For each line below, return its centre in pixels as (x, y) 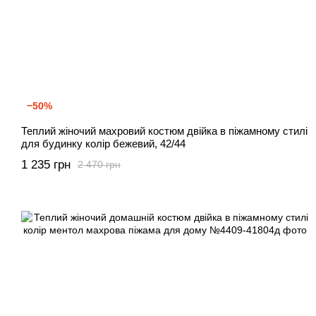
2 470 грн (99, 165)
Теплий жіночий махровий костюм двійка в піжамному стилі (164, 130)
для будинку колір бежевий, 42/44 (103, 143)
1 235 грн (46, 164)
